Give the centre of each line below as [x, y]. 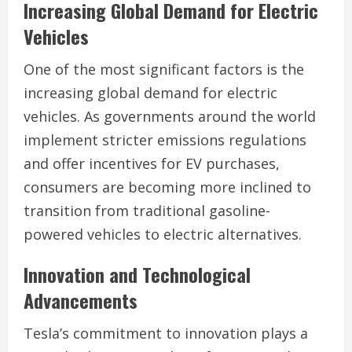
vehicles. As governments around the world [170, 116]
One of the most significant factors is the [164, 69]
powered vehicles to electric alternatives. [163, 234]
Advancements [81, 300]
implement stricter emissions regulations [165, 139]
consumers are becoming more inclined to [167, 187]
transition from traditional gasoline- [147, 210]
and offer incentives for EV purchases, [152, 163]
